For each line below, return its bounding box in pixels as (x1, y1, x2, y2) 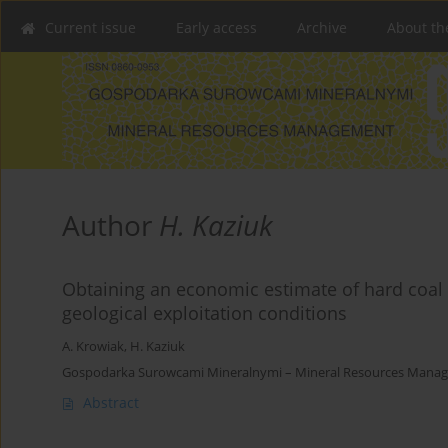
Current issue (45, 18, 136, 37)
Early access (176, 18, 257, 37)
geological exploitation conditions (62, 301, 347, 326)
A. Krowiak (62, 338, 124, 356)
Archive (297, 18, 347, 37)
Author (62, 206, 159, 245)
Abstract (83, 393, 139, 413)
